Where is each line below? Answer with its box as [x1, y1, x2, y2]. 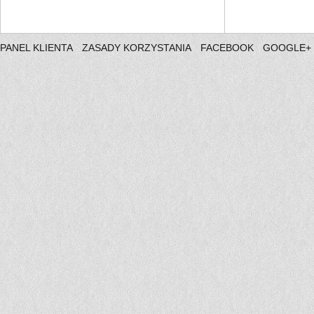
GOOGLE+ [263, 42, 311, 53]
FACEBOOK [200, 42, 254, 53]
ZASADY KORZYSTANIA [82, 42, 191, 53]
